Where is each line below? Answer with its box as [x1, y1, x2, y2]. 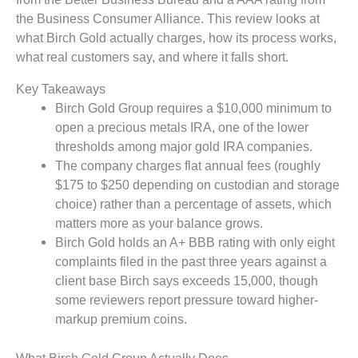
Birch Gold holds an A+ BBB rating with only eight [55, 235, 336, 250]
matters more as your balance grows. [55, 216, 264, 231]
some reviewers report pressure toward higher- [55, 292, 319, 308]
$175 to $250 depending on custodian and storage [55, 177, 340, 193]
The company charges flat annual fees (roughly [55, 158, 321, 173]
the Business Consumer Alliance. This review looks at [16, 10, 320, 26]
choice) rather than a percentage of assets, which [55, 197, 332, 212]
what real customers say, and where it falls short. [16, 49, 288, 64]
